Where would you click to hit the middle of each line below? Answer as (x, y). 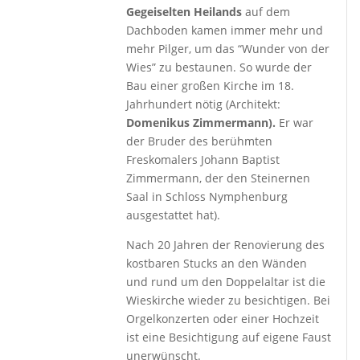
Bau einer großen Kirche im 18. (211, 86)
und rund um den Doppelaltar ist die (226, 282)
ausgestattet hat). (174, 215)
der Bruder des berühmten (200, 141)
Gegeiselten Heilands (184, 12)
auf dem (266, 12)
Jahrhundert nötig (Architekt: (204, 104)
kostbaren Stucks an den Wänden (217, 263)
